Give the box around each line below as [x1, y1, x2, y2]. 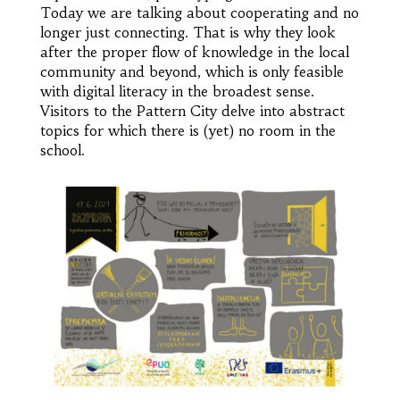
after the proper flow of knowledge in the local [39, 42, 349, 61]
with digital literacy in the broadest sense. [39, 81, 314, 100]
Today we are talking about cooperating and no [39, 3, 359, 21]
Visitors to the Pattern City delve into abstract [39, 101, 345, 120]
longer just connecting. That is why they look [39, 22, 336, 41]
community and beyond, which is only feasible [39, 62, 344, 80]
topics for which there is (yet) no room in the [39, 121, 336, 139]
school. [39, 140, 85, 159]
